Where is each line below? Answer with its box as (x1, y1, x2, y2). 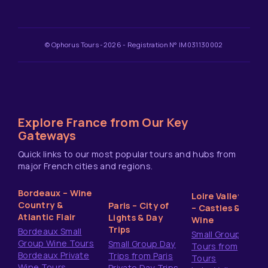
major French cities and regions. (18, 160, 153, 172)
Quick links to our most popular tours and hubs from (18, 148, 236, 160)
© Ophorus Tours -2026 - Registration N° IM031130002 (45, 40, 223, 49)
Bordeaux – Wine (18, 187, 92, 199)
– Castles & (191, 202, 240, 214)
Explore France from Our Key (18, 114, 188, 130)
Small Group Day (108, 238, 176, 249)
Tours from (191, 240, 238, 252)
